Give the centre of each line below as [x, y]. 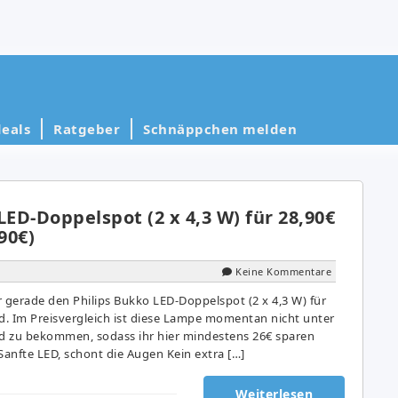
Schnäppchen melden [220, 128]
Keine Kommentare [283, 271]
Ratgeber [87, 128]
